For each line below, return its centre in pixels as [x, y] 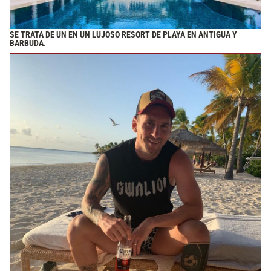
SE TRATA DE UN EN [44, 35]
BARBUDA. [28, 44]
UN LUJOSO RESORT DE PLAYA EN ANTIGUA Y [158, 35]
